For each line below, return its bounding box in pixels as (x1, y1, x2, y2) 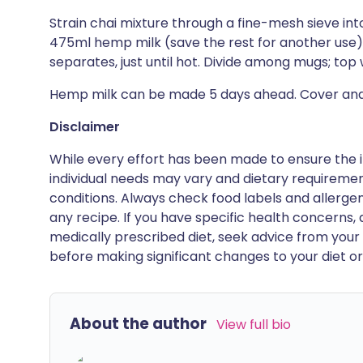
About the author (70, 313, 207, 335)
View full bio (216, 315, 291, 334)
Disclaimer (49, 117, 120, 136)
